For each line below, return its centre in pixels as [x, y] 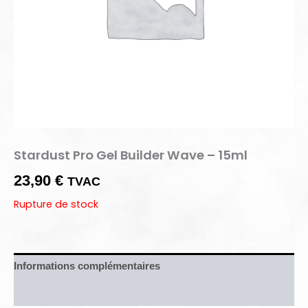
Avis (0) [32, 293]
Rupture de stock [56, 205]
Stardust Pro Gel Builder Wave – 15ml [131, 155]
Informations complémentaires [87, 266]
